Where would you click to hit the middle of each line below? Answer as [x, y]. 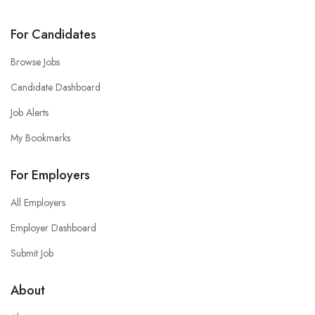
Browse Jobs [35, 62]
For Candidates [53, 34]
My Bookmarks [40, 138]
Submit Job [32, 253]
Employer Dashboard [53, 228]
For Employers [50, 175]
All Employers [38, 202]
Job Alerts [30, 112]
